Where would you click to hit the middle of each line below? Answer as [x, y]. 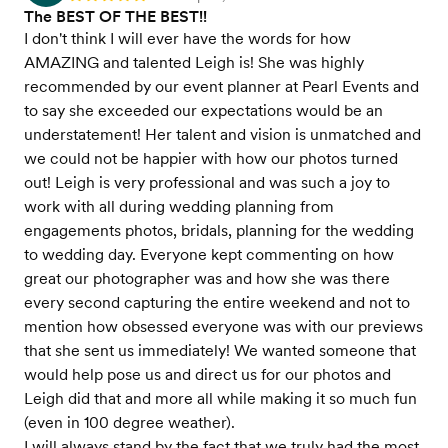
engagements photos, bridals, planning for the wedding [219, 230]
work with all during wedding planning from [179, 206]
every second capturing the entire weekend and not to [217, 302]
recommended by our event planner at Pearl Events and [221, 86]
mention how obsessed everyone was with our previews [223, 326]
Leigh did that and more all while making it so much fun [220, 398]
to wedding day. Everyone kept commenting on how [209, 254]
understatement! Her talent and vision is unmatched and [222, 134]
